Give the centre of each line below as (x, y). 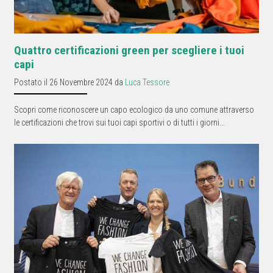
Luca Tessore (147, 82)
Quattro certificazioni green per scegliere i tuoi (129, 50)
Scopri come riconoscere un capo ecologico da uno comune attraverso (134, 109)
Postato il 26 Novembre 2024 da (69, 82)
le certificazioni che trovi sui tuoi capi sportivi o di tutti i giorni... (119, 122)
